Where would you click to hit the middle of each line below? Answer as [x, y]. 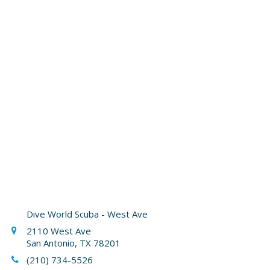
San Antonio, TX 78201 [74, 243]
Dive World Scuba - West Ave [87, 214]
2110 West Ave [59, 231]
